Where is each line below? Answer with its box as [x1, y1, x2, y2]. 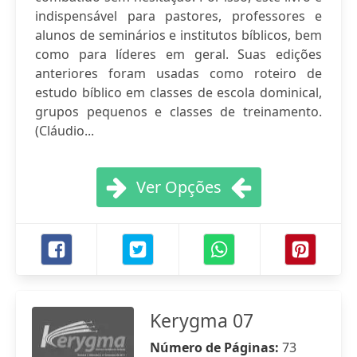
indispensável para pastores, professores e [35, 7, 322, 25]
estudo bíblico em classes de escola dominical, [35, 84, 322, 101]
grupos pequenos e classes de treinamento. [35, 103, 322, 120]
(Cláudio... [35, 122, 94, 139]
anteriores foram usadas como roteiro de [35, 65, 322, 82]
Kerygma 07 [150, 308, 253, 333]
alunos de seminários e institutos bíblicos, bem [35, 26, 322, 44]
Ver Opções [135, 176, 222, 198]
